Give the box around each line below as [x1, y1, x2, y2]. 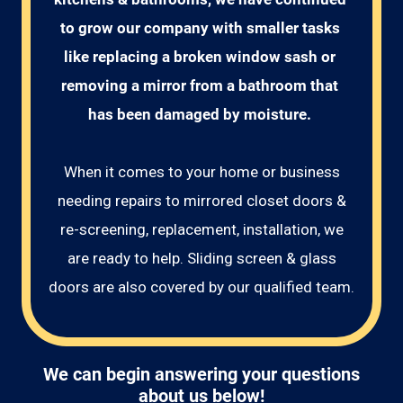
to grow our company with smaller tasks [59, 19, 344, 37]
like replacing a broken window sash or [64, 48, 339, 66]
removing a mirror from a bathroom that [61, 76, 342, 94]
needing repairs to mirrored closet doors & [57, 192, 346, 210]
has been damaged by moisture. [88, 105, 315, 123]
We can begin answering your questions [43, 364, 360, 385]
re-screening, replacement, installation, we [59, 220, 344, 238]
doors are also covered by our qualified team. [49, 278, 354, 296]
